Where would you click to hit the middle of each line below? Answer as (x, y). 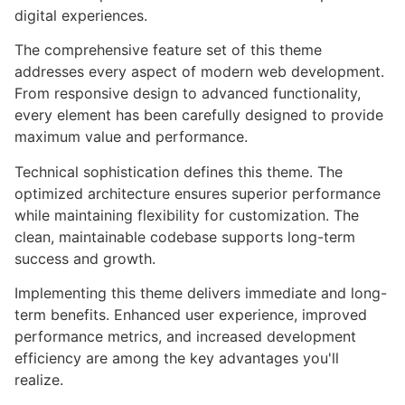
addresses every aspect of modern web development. (199, 72)
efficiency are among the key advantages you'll (177, 358)
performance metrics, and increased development (185, 336)
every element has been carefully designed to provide (199, 115)
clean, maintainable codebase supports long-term (185, 236)
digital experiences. (81, 15)
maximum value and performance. (131, 137)
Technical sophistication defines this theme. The (179, 171)
